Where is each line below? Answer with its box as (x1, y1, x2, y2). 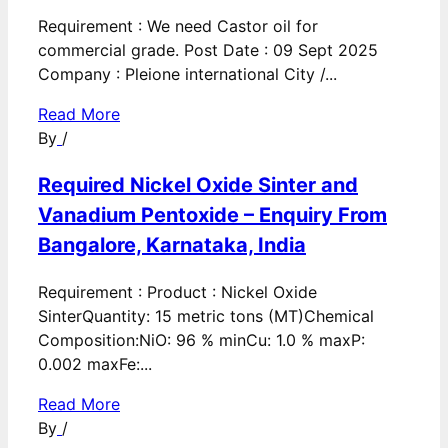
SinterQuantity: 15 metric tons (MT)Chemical (38, 306, 374, 327)
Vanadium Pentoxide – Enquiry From (38, 203, 387, 228)
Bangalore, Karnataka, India (38, 233, 306, 258)
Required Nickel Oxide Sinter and (38, 173, 358, 198)
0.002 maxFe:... (38, 354, 152, 375)
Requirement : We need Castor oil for (38, 16, 318, 37)
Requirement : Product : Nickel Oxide (38, 282, 317, 303)
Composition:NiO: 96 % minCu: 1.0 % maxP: (38, 330, 365, 351)
